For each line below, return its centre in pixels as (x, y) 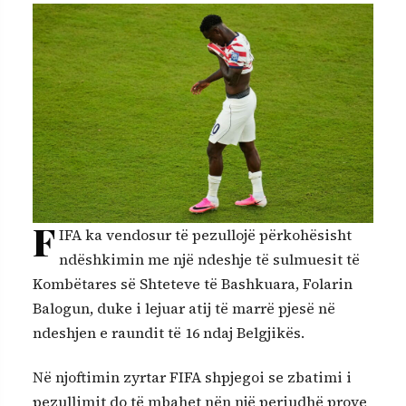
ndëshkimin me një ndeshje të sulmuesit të (209, 259)
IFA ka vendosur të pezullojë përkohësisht (205, 234)
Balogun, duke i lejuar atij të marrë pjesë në (184, 308)
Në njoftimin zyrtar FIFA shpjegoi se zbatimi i (192, 377)
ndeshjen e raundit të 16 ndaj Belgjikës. (169, 332)
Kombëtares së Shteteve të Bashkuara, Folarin (193, 283)
